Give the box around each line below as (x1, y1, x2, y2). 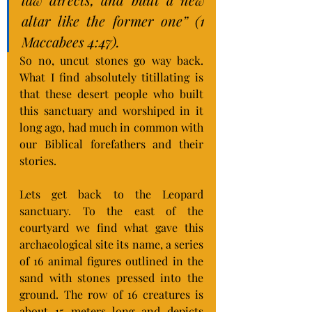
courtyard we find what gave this (19, 220, 203, 235)
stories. (19, 153, 56, 168)
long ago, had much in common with (19, 120, 203, 134)
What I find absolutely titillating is (19, 70, 203, 84)
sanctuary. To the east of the (19, 203, 203, 218)
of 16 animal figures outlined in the (19, 253, 203, 268)
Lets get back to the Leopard (19, 187, 203, 201)
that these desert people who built (19, 86, 203, 101)
